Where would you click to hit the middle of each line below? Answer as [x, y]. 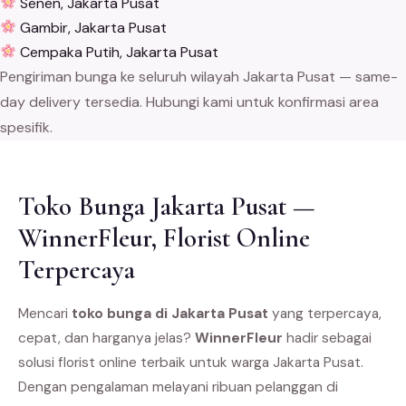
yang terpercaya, [325, 313]
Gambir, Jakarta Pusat [92, 27]
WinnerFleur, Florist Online [164, 237]
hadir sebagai [327, 338]
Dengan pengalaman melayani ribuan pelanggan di [178, 387]
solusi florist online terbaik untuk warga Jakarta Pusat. [191, 362]
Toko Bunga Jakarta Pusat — [167, 206]
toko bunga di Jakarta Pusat [170, 313]
